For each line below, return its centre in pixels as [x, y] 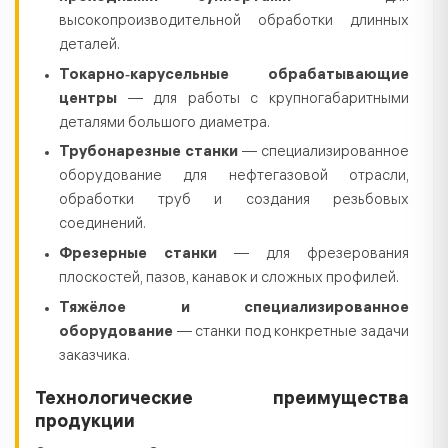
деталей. [89, 46]
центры [88, 99]
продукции [85, 423]
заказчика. [94, 356]
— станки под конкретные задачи [291, 332]
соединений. [102, 225]
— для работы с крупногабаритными [263, 99]
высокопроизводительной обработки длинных [234, 22]
